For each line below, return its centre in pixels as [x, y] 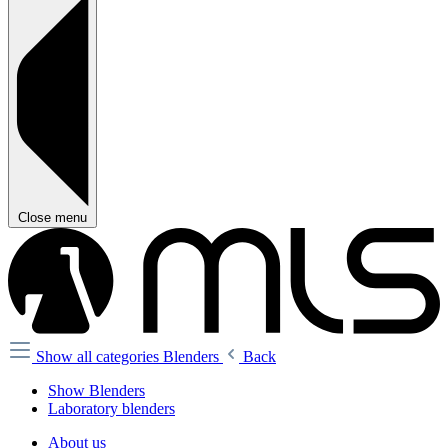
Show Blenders [96, 390]
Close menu [52, 218]
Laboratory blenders [111, 408]
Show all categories [99, 356]
